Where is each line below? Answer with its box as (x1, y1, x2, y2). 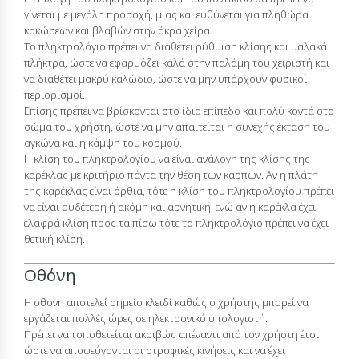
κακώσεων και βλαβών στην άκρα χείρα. (24, 22, 212, 38)
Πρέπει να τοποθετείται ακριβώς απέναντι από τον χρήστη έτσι (24, 327, 319, 342)
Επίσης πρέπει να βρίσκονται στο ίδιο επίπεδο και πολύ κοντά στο (24, 103, 334, 118)
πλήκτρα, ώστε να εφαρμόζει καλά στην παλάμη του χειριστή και (24, 54, 329, 70)
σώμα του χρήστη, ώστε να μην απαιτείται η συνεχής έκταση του (24, 119, 330, 134)
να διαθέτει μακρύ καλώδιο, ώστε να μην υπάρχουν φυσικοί (24, 71, 307, 86)
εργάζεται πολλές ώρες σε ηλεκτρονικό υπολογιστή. (24, 311, 268, 326)
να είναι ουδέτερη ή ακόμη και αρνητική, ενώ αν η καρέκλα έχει (24, 199, 316, 214)
